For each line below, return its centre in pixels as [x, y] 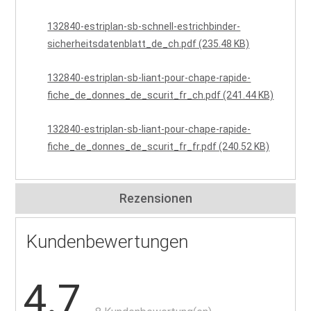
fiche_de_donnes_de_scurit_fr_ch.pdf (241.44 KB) [161, 95]
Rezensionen [155, 199]
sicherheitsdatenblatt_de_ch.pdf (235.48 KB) [149, 44]
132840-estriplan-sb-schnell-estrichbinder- [144, 27]
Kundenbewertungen [108, 242]
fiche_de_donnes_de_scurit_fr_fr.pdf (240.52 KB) [159, 147]
